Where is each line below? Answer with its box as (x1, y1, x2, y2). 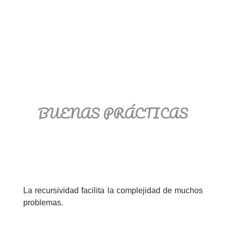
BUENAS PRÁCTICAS (38, 101, 188, 125)
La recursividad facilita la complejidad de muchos (23, 186, 203, 195)
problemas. (23, 198, 63, 207)
